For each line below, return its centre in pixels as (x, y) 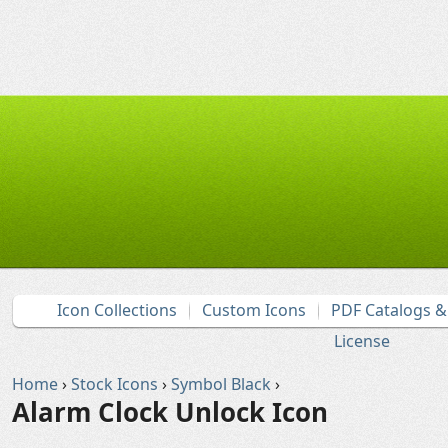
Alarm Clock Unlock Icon (170, 412)
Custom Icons (254, 310)
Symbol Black (221, 384)
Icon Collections (117, 310)
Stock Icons (114, 384)
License (362, 341)
